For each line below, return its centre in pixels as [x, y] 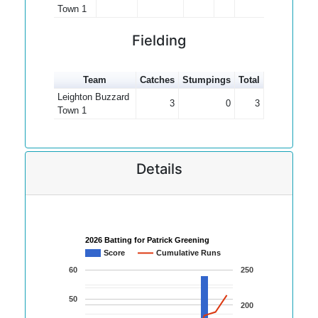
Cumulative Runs [188, 253]
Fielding [159, 40]
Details [159, 169]
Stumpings [207, 80]
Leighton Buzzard [93, 97]
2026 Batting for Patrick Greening [147, 240]
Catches [157, 80]
